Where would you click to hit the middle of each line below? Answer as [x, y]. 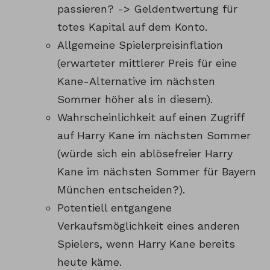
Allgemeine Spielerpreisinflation [140, 45]
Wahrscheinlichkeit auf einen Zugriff [151, 118]
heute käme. [89, 262]
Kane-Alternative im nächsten [136, 81]
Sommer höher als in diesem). [135, 99]
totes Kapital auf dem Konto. [132, 27]
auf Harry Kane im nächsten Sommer [154, 136]
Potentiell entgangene [115, 208]
